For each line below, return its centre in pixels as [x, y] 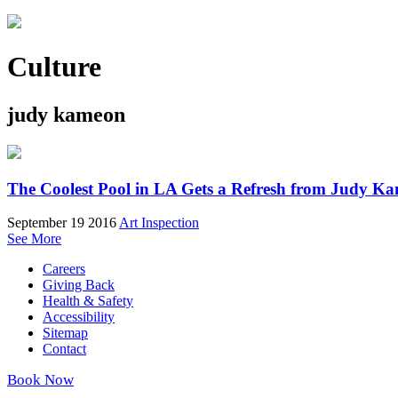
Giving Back [79, 285]
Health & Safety [88, 301]
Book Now [40, 380]
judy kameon [66, 114]
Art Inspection [159, 223]
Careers [64, 269]
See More [34, 239]
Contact [64, 349]
